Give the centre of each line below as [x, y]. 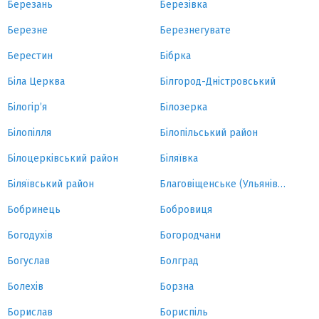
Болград [179, 261]
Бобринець [34, 210]
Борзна [177, 287]
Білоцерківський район [63, 158]
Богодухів [30, 235]
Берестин [30, 56]
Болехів [25, 287]
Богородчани [190, 235]
